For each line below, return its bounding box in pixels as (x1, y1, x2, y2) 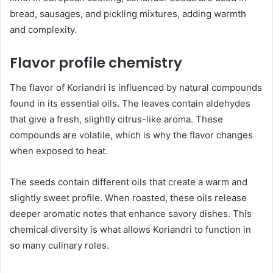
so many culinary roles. (10, 239, 109, 251)
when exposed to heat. (10, 144, 108, 157)
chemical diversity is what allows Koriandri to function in (10, 223, 251, 235)
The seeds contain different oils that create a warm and (10, 175, 247, 188)
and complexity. (10, 24, 77, 36)
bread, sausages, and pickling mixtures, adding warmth (10, 8, 246, 20)
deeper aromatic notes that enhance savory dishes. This (10, 207, 252, 219)
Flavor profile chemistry (10, 53, 182, 73)
